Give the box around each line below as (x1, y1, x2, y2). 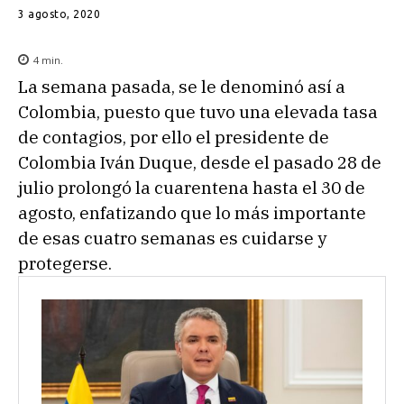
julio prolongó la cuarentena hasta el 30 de (18, 176, 365, 198)
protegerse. (18, 252, 115, 274)
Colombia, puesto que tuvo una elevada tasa (18, 100, 378, 123)
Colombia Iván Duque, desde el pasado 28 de (18, 151, 381, 173)
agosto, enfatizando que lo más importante (18, 201, 366, 224)
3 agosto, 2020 (18, 7, 100, 20)
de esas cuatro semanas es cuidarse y (18, 226, 326, 249)
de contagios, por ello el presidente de (18, 125, 329, 148)
